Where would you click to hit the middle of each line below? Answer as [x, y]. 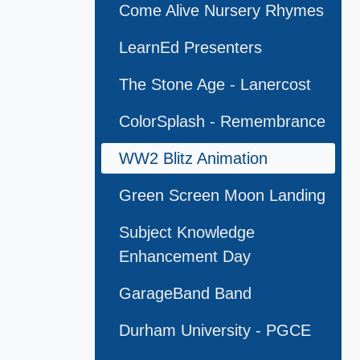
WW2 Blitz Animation [193, 159]
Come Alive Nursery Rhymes [221, 11]
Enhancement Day [185, 257]
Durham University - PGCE [215, 331]
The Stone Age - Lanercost [215, 85]
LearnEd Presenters [190, 48]
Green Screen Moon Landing [222, 196]
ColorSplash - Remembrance [222, 122]
